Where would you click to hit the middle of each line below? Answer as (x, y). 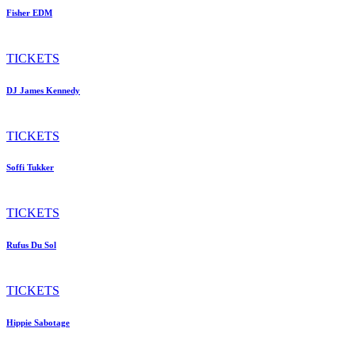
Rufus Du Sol (31, 245)
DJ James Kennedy (43, 90)
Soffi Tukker (30, 168)
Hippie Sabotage (38, 323)
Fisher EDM (29, 12)
